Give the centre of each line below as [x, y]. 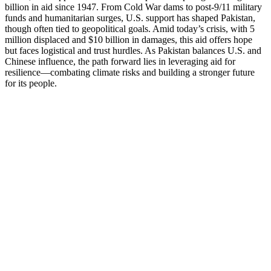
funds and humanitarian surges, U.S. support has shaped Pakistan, [130, 18]
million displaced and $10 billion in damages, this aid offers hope [129, 39]
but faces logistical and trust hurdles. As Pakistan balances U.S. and [133, 50]
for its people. [31, 83]
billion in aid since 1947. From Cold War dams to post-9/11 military [133, 7]
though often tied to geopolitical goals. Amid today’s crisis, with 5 [130, 28]
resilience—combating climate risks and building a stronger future [130, 72]
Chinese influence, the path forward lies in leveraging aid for [120, 61]
